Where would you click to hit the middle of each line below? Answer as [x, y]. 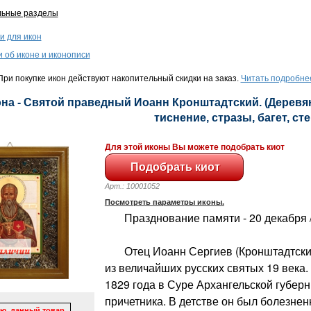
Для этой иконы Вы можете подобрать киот [194, 147]
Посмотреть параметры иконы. [164, 202]
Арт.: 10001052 [138, 186]
